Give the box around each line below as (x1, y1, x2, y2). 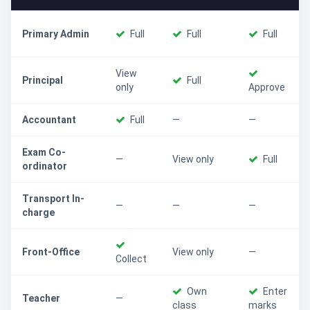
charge (22, 207, 55, 218)
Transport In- (22, 193, 84, 204)
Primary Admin (22, 28, 89, 39)
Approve (248, 82, 285, 93)
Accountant (22, 114, 76, 125)
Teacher (22, 293, 60, 304)
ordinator (22, 161, 67, 172)
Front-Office (22, 246, 80, 257)
